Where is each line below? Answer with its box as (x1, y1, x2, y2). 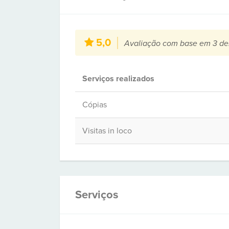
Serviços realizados (82, 74, 154, 84)
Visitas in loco (82, 126, 132, 136)
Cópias (82, 100, 107, 110)
